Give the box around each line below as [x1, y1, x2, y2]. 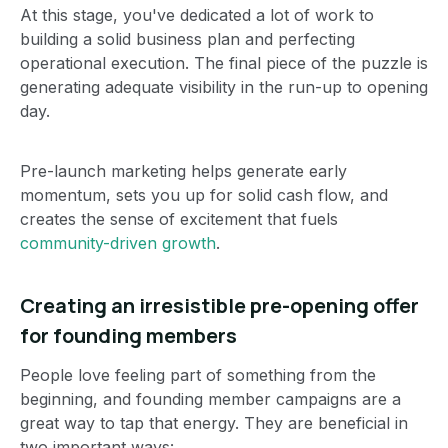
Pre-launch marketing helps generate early [20, 160, 347, 181]
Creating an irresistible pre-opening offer [20, 291, 419, 319]
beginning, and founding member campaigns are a [20, 388, 401, 409]
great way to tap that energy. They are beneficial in [20, 412, 408, 433]
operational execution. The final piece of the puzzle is [20, 52, 428, 73]
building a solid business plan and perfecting [20, 28, 355, 49]
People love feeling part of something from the [20, 364, 376, 385]
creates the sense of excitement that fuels [20, 208, 338, 229]
